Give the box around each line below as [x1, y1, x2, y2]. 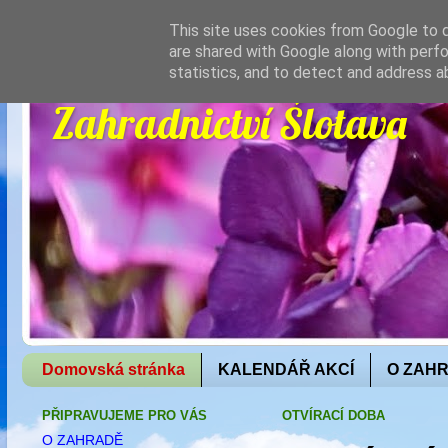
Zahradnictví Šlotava [52, 97, 407, 150]
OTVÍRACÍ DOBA [282, 408, 385, 424]
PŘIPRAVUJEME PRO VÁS [42, 408, 207, 424]
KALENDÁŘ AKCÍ [218, 360, 354, 378]
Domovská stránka [42, 360, 185, 378]
